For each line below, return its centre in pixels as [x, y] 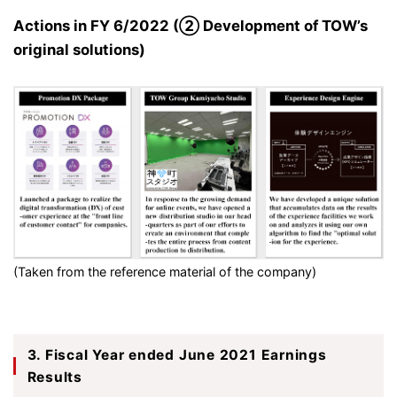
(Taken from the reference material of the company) [165, 272]
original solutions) [79, 50]
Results [54, 378]
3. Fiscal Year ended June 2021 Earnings [177, 355]
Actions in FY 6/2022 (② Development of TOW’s [191, 26]
